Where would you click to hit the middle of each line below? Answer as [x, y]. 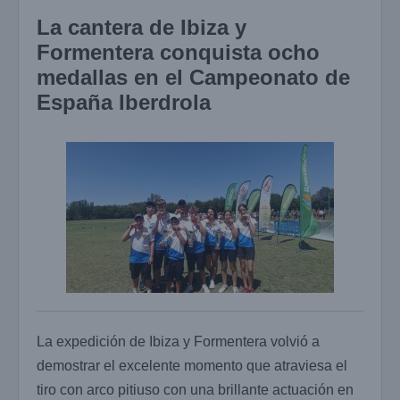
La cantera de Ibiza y [142, 27]
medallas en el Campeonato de [193, 77]
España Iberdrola [124, 102]
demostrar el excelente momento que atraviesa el [192, 365]
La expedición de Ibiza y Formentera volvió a [178, 341]
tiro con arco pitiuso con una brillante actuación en [195, 389]
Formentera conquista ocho [178, 52]
